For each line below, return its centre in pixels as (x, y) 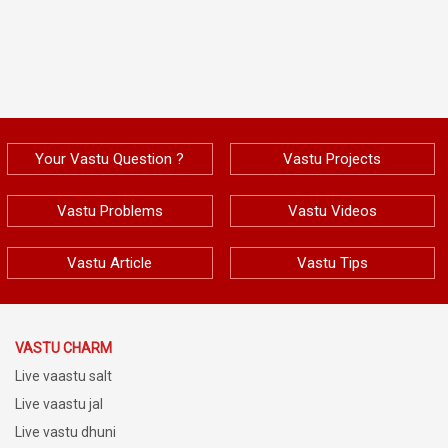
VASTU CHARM (63, 347)
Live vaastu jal (59, 403)
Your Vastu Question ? (110, 158)
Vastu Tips (332, 262)
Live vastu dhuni (65, 431)
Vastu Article (110, 262)
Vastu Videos (332, 210)
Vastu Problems (109, 210)
